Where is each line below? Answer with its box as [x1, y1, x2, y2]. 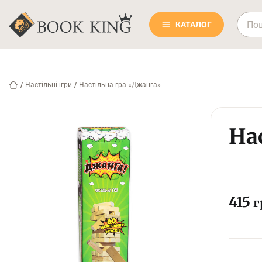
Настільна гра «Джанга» [79, 81, 161, 89]
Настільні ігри [25, 81, 72, 89]
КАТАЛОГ [175, 19, 212, 29]
